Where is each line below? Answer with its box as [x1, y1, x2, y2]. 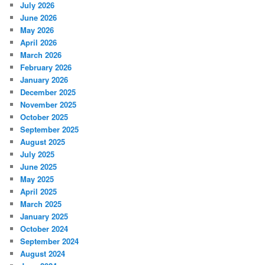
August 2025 [20, 136, 66, 148]
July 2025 [20, 148, 55, 160]
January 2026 [20, 74, 69, 86]
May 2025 [20, 173, 54, 185]
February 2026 [20, 62, 72, 73]
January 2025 [20, 211, 69, 222]
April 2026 [20, 37, 57, 49]
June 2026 [20, 12, 57, 24]
